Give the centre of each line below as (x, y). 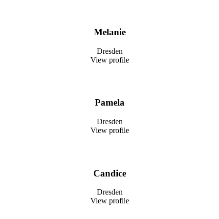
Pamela (109, 103)
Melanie (109, 32)
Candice (109, 173)
